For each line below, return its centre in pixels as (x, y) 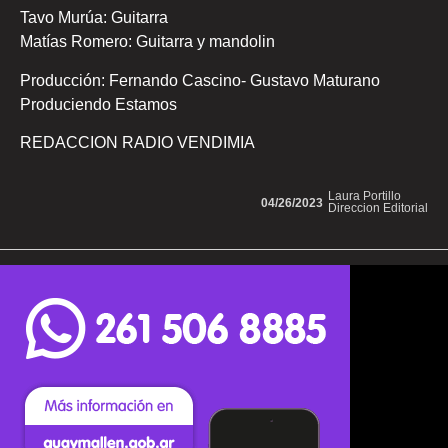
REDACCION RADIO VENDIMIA (137, 143)
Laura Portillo (364, 195)
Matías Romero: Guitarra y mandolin (147, 42)
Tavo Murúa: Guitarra (94, 18)
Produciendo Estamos (98, 104)
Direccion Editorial (378, 207)
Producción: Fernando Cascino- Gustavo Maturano (200, 80)
